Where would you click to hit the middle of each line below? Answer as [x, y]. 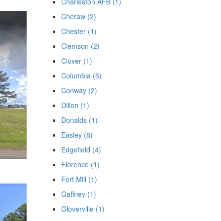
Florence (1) [80, 164]
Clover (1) [76, 61]
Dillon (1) [75, 105]
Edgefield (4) [81, 149]
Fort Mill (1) [79, 179]
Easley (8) [77, 135]
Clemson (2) [80, 46]
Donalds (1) [79, 120]
